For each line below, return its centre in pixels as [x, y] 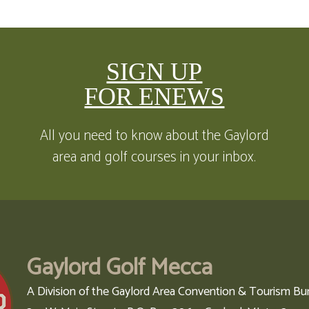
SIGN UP [154, 72]
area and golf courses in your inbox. [154, 158]
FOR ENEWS [154, 97]
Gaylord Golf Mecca [120, 268]
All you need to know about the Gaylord [154, 136]
